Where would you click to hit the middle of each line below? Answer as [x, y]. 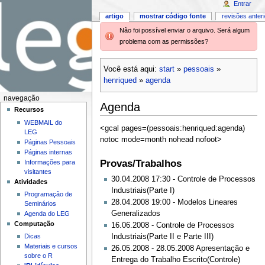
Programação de [48, 194]
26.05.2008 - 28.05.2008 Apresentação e [180, 249]
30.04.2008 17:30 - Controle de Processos [183, 180]
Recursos [29, 110]
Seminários [40, 203]
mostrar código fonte [172, 16]
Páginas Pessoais [50, 142]
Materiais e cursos [51, 246]
